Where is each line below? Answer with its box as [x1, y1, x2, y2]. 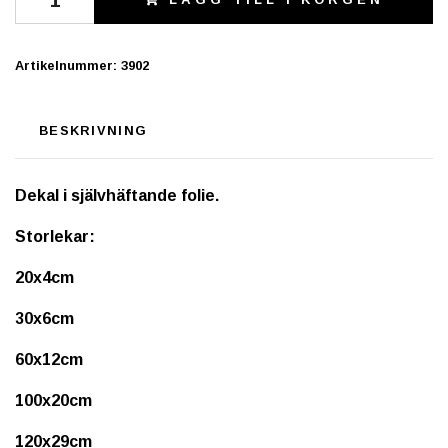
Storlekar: [15, 227, 99, 245]
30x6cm [15, 309, 74, 327]
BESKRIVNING [39, 122, 148, 138]
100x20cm [15, 391, 92, 409]
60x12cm [15, 350, 83, 368]
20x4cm [15, 268, 74, 286]
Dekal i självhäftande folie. [15, 186, 223, 204]
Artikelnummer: [15, 57, 117, 73]
